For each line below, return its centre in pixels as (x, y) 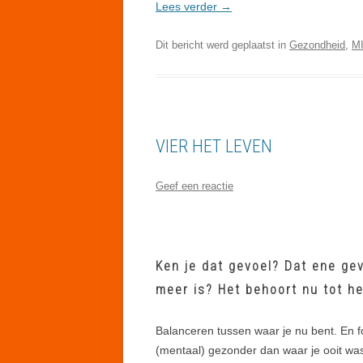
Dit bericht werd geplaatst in (222, 45)
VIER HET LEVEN (214, 146)
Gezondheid (317, 45)
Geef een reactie (194, 186)
